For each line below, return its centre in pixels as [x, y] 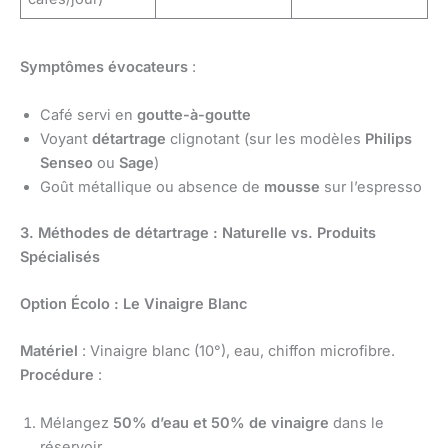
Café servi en [88, 114]
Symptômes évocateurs [104, 67]
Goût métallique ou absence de [152, 186]
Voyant [66, 138]
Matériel [49, 351]
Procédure [57, 375]
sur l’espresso [371, 186]
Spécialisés [60, 256]
